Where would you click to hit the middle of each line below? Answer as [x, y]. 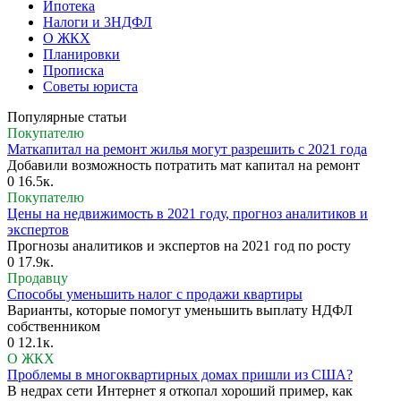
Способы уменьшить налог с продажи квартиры [155, 294]
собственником [54, 326]
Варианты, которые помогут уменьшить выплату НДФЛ [180, 310]
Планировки [81, 54]
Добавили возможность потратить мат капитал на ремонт [183, 165]
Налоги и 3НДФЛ [98, 21]
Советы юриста [90, 86]
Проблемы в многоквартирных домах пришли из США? [180, 374]
